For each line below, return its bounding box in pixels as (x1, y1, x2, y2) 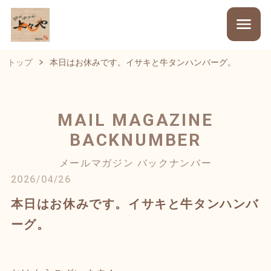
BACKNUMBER (70, 129, 201, 150)
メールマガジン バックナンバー (59, 157, 212, 168)
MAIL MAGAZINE (57, 109, 214, 130)
